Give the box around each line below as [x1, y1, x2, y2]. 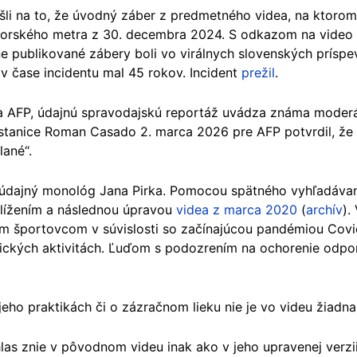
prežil [241, 64, 275, 80]
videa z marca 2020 [176, 201, 297, 218]
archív [306, 201, 343, 218]
